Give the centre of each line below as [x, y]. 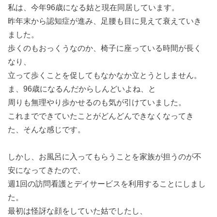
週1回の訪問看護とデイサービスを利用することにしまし [107, 183]
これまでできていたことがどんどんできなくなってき [101, 116]
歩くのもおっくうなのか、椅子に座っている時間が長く [105, 48]
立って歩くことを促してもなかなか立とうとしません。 [105, 75]
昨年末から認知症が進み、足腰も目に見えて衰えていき [105, 21]
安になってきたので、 [47, 170]
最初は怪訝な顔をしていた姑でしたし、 [78, 210]
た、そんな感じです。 [47, 129]
